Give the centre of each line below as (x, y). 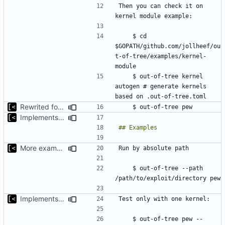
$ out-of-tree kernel (126, 76)
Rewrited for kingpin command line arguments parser (61, 106)
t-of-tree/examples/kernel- (161, 56)
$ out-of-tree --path (126, 168)
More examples (60, 148)
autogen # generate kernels (161, 86)
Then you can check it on (161, 6)
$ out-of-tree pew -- (126, 219)
